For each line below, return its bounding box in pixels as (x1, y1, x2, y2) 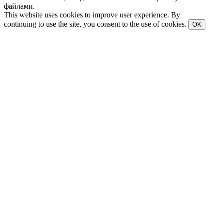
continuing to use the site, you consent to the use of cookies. (4, 19, 188, 28)
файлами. (4, 1, 35, 10)
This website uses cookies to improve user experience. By (4, 10, 180, 19)
